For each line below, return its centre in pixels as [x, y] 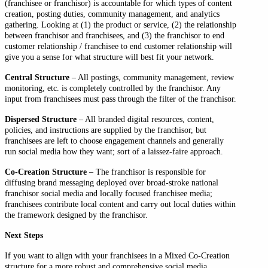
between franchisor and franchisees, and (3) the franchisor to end [115, 35]
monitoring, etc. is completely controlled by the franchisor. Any [113, 88]
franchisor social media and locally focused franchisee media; [109, 193]
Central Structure [37, 77]
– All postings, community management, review [152, 77]
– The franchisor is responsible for [146, 171]
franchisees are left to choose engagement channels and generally [114, 140]
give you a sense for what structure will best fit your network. [109, 57]
